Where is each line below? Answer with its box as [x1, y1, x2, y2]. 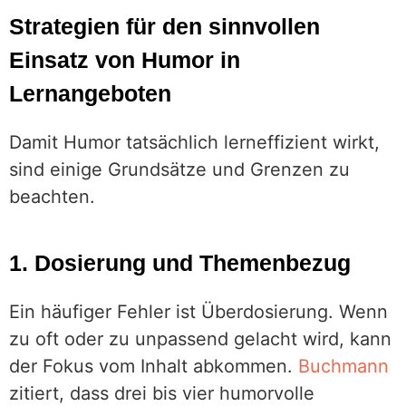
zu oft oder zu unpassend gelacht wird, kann [9, 328, 391, 350]
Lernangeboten [9, 81, 171, 106]
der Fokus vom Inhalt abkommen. [9, 355, 298, 377]
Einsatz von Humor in [9, 47, 240, 72]
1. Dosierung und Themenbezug [9, 250, 351, 275]
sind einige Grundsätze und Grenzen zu [9, 159, 350, 180]
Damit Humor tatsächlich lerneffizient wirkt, [9, 131, 380, 153]
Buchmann [298, 355, 389, 377]
